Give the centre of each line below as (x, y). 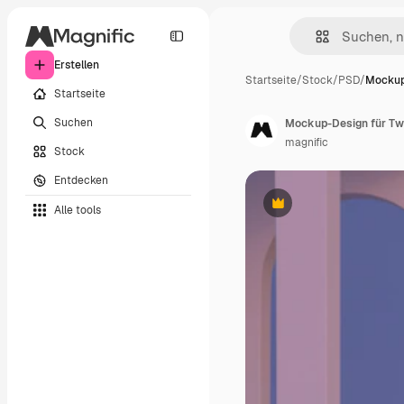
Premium (300, 210)
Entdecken (81, 180)
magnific (307, 142)
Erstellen (77, 65)
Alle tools (78, 210)
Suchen (73, 122)
